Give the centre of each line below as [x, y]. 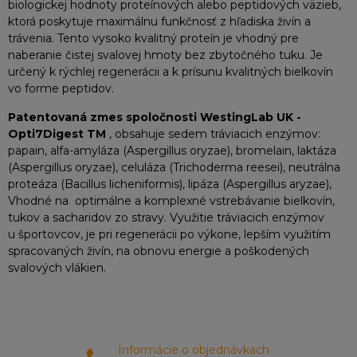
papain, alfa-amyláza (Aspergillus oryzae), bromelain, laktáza [172, 151]
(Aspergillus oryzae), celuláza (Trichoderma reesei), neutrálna [174, 167]
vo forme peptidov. [61, 88]
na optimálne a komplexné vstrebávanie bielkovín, [193, 201]
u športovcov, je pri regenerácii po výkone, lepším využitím [169, 234]
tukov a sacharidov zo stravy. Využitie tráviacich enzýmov [166, 218]
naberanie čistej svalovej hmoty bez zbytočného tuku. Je [165, 55]
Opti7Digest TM [57, 134]
